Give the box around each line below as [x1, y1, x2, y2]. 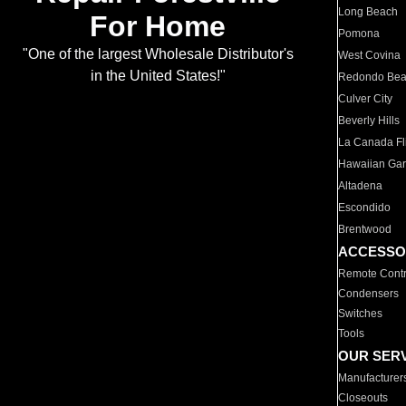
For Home [90, 10, 226, 43]
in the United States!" [90, 68, 226, 84]
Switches [338, 307, 383, 320]
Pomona [338, 27, 381, 40]
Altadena [338, 179, 383, 192]
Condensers [338, 287, 400, 300]
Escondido [338, 201, 391, 214]
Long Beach [338, 5, 399, 18]
